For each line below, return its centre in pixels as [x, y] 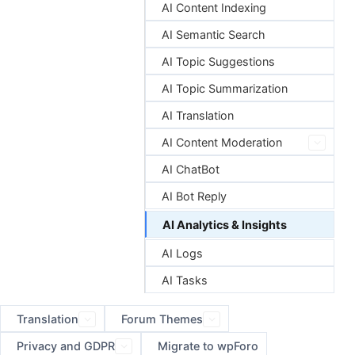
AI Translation [198, 115]
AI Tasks [185, 280]
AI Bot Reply [194, 196]
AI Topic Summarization [225, 88]
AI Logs [182, 253]
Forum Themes [162, 319]
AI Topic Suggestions [218, 61]
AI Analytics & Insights [225, 225]
